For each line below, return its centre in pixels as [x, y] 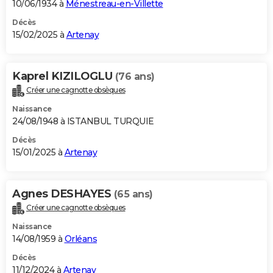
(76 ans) [135, 77]
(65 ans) [133, 194]
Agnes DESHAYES [63, 194]
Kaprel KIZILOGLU [64, 76]
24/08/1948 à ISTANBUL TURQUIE [83, 122]
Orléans [80, 239]
